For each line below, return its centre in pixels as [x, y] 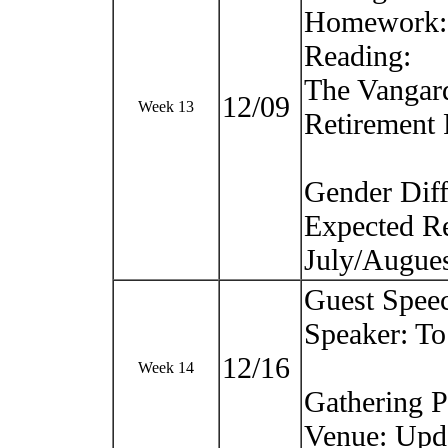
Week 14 [166, 367]
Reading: [357, 56]
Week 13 [166, 106]
